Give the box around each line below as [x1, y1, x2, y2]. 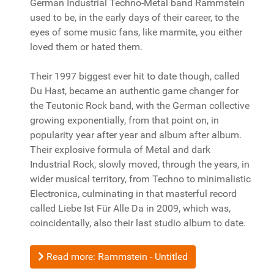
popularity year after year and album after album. [30, 129, 242, 141]
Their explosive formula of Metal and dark [30, 144, 210, 155]
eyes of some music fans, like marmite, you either [30, 26, 242, 38]
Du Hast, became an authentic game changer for [30, 85, 239, 97]
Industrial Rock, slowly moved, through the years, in [30, 158, 250, 170]
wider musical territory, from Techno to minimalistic [30, 173, 251, 185]
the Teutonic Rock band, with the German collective [30, 100, 250, 111]
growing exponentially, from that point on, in [30, 114, 219, 126]
